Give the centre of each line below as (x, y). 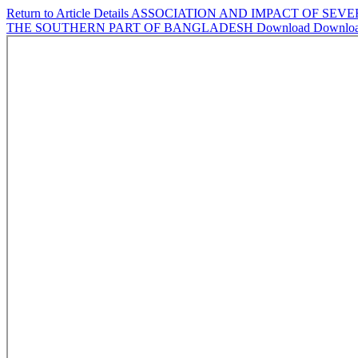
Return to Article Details (69, 13)
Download (285, 28)
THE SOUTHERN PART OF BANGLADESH (131, 28)
